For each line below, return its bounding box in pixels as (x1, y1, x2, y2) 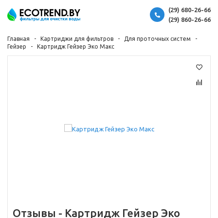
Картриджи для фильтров (40, 36, 113, 42)
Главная (7, 36, 30, 42)
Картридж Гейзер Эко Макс (37, 43, 114, 50)
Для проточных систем (124, 36, 191, 42)
